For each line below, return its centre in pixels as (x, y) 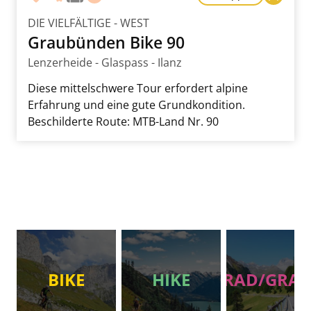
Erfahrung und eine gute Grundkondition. (136, 104)
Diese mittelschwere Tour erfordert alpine (138, 88)
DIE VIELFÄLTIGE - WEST (89, 23)
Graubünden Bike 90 (106, 42)
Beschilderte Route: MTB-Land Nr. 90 (123, 121)
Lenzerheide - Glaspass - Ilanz (105, 62)
